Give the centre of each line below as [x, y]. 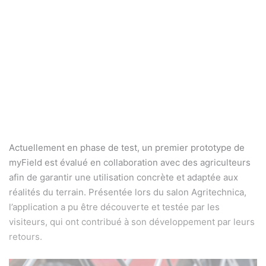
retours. [26, 236]
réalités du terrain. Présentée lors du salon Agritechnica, [128, 192]
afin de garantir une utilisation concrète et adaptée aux [123, 177]
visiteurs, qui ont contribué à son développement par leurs [132, 221]
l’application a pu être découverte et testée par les [114, 207]
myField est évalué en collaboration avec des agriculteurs [130, 162]
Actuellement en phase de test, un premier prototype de [127, 147]
